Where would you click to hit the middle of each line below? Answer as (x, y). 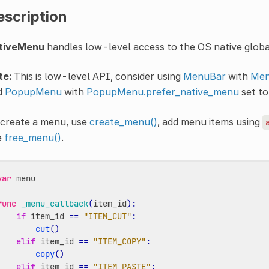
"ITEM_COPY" (119, 241)
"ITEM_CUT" (107, 216)
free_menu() (32, 137)
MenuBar (204, 76)
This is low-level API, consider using (97, 76)
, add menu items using (210, 122)
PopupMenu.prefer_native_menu (162, 92)
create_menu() (123, 122)
